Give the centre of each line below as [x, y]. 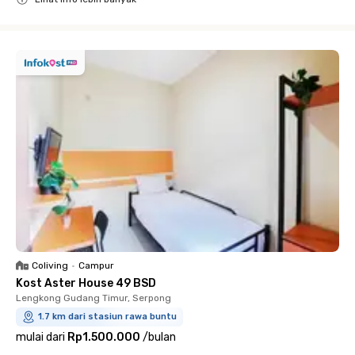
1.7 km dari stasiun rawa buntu [107, 317]
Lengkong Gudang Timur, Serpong [94, 298]
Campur [96, 265]
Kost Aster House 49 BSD [86, 283]
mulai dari [40, 337]
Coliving [50, 265]
